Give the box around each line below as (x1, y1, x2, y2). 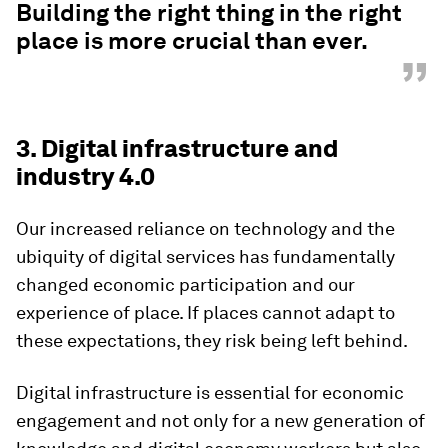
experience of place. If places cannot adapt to (16, 302, 395, 323)
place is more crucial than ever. (16, 26, 368, 55)
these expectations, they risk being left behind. (16, 330, 408, 351)
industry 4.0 (16, 162, 155, 191)
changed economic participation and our (16, 274, 355, 295)
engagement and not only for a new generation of (16, 410, 425, 431)
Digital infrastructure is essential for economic (16, 382, 404, 403)
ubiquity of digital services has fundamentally (16, 246, 395, 267)
